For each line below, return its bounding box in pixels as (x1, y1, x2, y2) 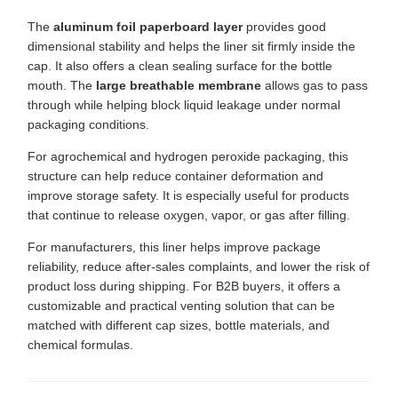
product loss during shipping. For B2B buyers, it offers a (28, 279, 340, 294)
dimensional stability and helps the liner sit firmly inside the (28, 39, 355, 54)
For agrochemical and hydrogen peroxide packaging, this (28, 149, 348, 164)
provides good (243, 20, 326, 35)
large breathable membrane (96, 78, 261, 93)
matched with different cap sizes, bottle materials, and (28, 318, 330, 333)
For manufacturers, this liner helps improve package (28, 240, 321, 255)
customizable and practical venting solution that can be (28, 298, 335, 314)
